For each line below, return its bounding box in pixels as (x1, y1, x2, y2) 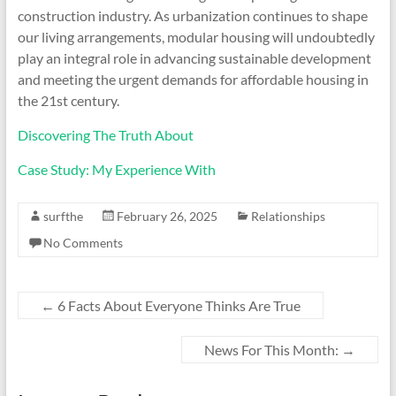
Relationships (250, 209, 325, 224)
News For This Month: (204, 341, 342, 358)
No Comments (42, 235, 123, 250)
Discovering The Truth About (17, 126, 194, 143)
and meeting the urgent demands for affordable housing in (17, 71, 369, 88)
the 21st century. (17, 92, 119, 109)
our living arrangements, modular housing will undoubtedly (17, 28, 375, 45)
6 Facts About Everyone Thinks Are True (54, 297, 301, 314)
